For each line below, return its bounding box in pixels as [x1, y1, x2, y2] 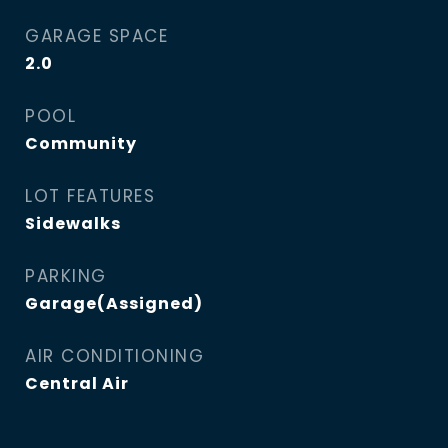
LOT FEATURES [25, 184, 155, 208]
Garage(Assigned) [25, 292, 203, 315]
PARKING [25, 264, 107, 288]
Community [25, 132, 137, 155]
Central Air [25, 372, 129, 395]
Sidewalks [25, 212, 121, 235]
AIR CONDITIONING [25, 344, 204, 368]
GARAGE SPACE [25, 24, 168, 48]
